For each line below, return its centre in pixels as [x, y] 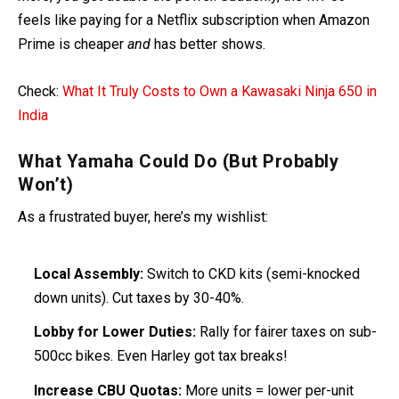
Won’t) [45, 185]
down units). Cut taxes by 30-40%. [139, 298]
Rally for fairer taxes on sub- [287, 332]
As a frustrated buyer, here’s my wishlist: [143, 217]
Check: [40, 91]
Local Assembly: [89, 274]
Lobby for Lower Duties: [115, 332]
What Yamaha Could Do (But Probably [178, 162]
